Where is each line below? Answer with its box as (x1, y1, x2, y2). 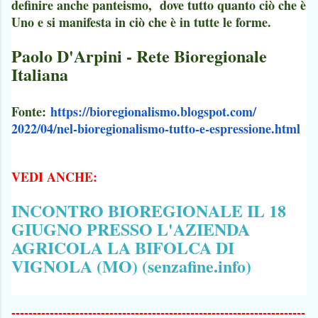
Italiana (11, 61, 68, 87)
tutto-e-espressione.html (169, 119, 300, 138)
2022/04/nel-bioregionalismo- (11, 119, 169, 138)
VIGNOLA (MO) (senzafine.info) (11, 253, 251, 278)
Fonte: (11, 102, 50, 121)
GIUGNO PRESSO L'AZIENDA (11, 216, 250, 241)
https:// (50, 102, 89, 121)
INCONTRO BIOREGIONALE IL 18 (11, 197, 286, 223)
